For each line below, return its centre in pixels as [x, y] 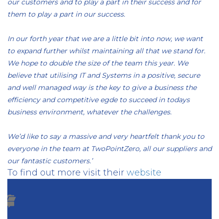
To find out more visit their [67, 173]
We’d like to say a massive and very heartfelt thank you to [106, 136]
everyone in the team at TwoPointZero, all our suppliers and [109, 149]
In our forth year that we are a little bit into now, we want [105, 39]
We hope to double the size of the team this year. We [98, 63]
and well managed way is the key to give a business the [102, 88]
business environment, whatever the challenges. [89, 112]
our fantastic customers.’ [50, 161]
